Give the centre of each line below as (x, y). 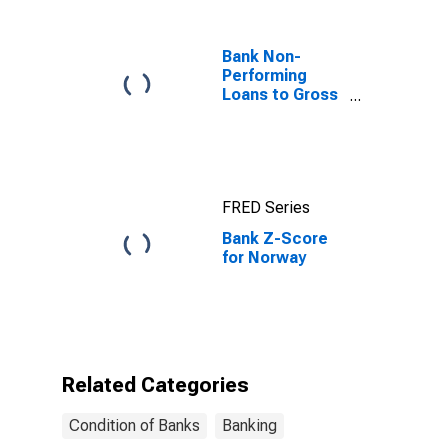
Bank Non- (261, 56)
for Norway (264, 257)
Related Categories (155, 385)
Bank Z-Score (275, 238)
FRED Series (266, 207)
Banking (249, 425)
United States (276, 132)
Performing (264, 75)
